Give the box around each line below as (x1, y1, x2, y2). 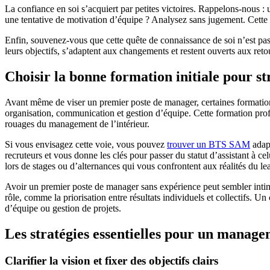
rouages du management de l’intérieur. (5, 119, 149, 130)
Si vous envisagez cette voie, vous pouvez (5, 139, 167, 150)
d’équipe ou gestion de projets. (5, 203, 121, 214)
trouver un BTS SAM (167, 139, 250, 150)
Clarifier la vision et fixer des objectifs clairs (5, 254, 218, 267)
